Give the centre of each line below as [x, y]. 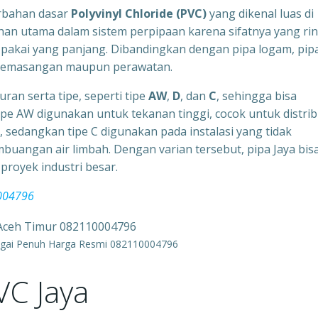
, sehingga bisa [257, 96]
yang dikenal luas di [260, 13]
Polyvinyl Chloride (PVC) [139, 13]
